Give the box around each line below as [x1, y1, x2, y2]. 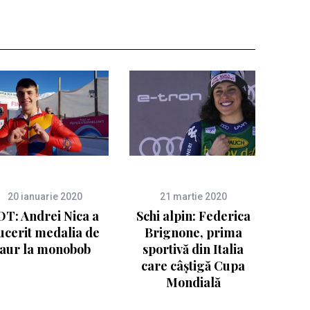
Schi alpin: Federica [136, 207, 250, 224]
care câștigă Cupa [141, 257, 245, 274]
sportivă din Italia [143, 240, 244, 257]
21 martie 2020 [159, 190, 227, 202]
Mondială [165, 273, 221, 291]
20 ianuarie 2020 [8, 190, 82, 202]
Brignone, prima [144, 224, 242, 241]
